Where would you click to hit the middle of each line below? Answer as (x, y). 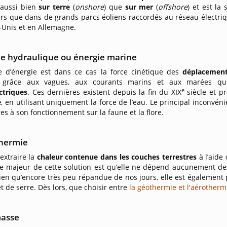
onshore (89, 7)
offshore (173, 7)
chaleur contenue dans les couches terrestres (118, 157)
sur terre (56, 7)
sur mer (139, 7)
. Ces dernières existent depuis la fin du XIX (104, 92)
